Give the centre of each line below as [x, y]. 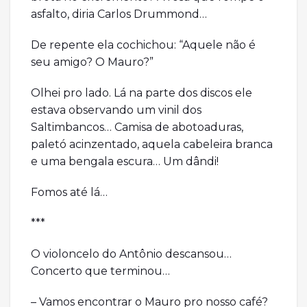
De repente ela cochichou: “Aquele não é [143, 45]
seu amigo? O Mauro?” [92, 62]
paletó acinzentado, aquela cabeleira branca [152, 145]
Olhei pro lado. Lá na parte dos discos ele [142, 93]
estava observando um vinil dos [116, 110]
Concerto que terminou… [100, 271]
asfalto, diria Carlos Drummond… [119, 14]
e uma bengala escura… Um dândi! [125, 162]
